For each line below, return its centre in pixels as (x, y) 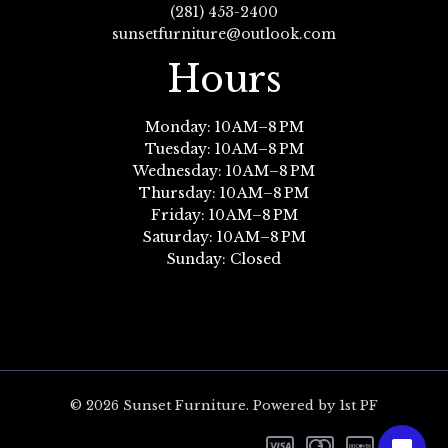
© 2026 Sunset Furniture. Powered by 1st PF (224, 406)
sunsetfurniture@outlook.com (224, 33)
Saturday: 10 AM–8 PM (224, 237)
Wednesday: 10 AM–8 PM (224, 171)
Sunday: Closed (224, 259)
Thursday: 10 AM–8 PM (224, 193)
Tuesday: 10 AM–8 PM (224, 149)
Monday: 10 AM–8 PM (224, 127)
